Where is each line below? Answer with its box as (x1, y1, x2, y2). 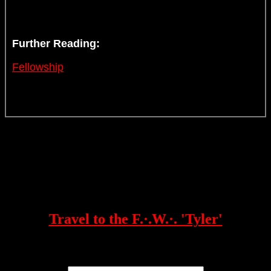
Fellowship (12, 60, 64, 73)
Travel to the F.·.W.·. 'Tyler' (48, 211, 223, 227)
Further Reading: (12, 37, 100, 50)
